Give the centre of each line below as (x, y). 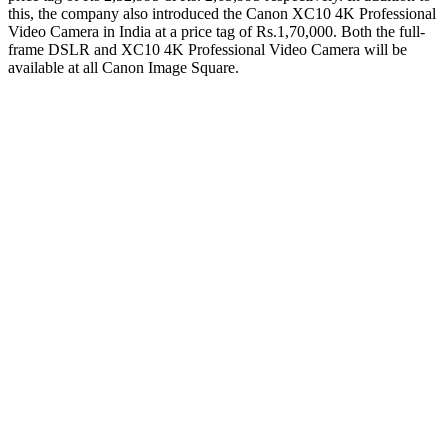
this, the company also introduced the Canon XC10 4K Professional (222, 13)
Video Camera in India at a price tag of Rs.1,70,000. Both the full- (216, 31)
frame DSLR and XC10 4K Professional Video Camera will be (207, 49)
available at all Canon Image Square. (123, 67)
